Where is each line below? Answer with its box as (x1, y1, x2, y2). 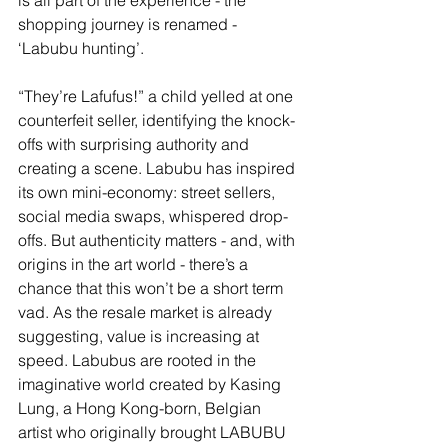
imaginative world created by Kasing (18, 374, 285, 395)
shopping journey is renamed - (18, 14, 241, 35)
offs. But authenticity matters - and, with (18, 230, 299, 251)
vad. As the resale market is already (18, 302, 276, 323)
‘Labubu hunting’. (18, 38, 144, 59)
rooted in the (167, 350, 260, 371)
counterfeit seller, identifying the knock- (18, 110, 295, 131)
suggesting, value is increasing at (18, 326, 263, 347)
